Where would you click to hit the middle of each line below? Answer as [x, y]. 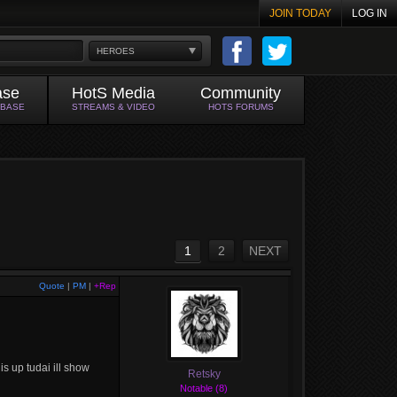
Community [241, 93]
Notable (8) [204, 388]
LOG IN [370, 13]
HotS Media [113, 93]
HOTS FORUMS [241, 107]
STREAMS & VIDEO [113, 107]
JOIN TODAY [300, 13]
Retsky [204, 374]
